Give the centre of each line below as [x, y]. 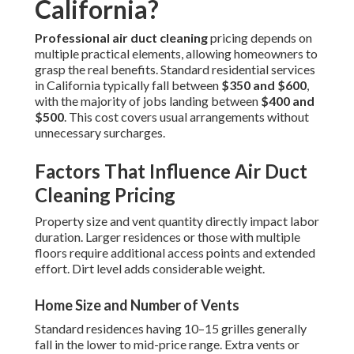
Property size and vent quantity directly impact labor [177, 221]
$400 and [288, 101]
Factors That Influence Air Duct [171, 171]
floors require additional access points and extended [175, 253]
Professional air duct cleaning [121, 38]
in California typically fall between [128, 85]
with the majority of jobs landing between [148, 101]
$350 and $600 [264, 85]
